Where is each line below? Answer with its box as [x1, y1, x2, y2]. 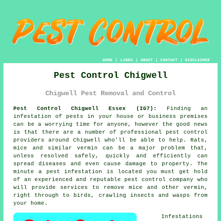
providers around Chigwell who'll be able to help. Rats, [13, 137, 208, 143]
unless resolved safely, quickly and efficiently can [13, 152, 208, 159]
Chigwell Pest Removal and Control [45, 89, 176, 98]
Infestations [161, 213, 203, 220]
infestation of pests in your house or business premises [13, 113, 208, 119]
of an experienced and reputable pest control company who [13, 176, 208, 183]
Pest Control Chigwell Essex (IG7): [13, 105, 157, 111]
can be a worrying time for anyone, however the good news [13, 121, 208, 127]
